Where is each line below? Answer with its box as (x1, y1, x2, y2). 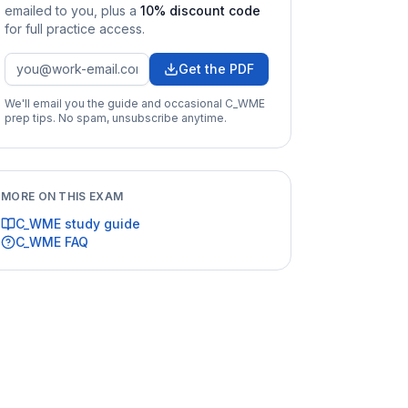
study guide (61, 215, 140, 231)
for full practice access (5, 20, 142, 36)
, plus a (94, 2, 137, 18)
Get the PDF (178, 60, 254, 76)
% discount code (154, 2, 260, 18)
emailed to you (5, 2, 94, 18)
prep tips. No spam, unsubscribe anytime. (5, 110, 227, 125)
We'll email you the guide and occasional (5, 96, 225, 110)
